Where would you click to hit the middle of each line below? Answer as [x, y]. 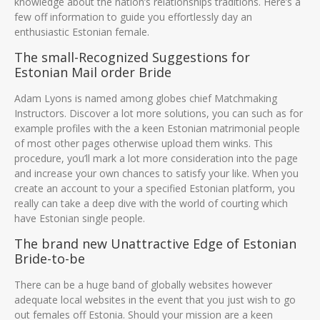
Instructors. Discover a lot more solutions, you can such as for [159, 113]
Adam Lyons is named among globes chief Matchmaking [146, 98]
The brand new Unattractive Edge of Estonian [155, 243]
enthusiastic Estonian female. [82, 31]
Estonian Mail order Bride [93, 72]
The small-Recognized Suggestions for [132, 57]
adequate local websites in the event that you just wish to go [155, 299]
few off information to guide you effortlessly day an [133, 16]
